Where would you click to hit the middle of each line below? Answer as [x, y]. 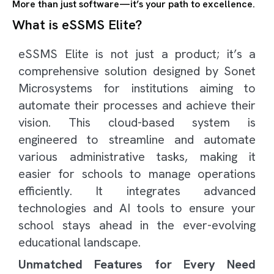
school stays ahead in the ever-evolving [137, 225]
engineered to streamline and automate [137, 139]
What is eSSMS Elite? [77, 25]
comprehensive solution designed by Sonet [137, 71]
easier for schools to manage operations [137, 174]
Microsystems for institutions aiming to [137, 88]
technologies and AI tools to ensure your [137, 208]
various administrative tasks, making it [137, 157]
